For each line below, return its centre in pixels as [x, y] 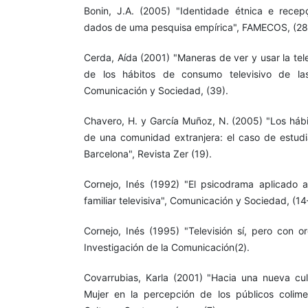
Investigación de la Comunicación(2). [167, 247]
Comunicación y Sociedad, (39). [156, 90]
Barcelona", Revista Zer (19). [148, 153]
